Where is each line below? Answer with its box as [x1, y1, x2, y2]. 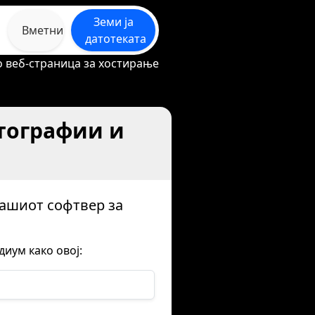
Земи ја [93, 14, 134, 30]
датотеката [85, 31, 146, 46]
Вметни [22, 22, 63, 38]
